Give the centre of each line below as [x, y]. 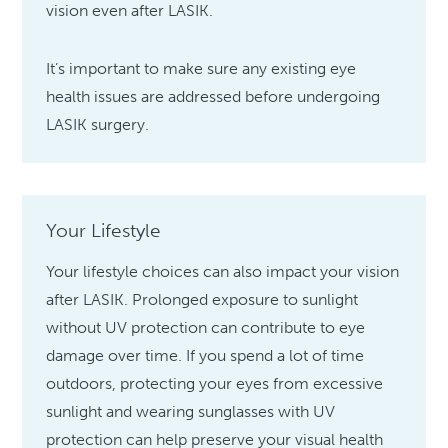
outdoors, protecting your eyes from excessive [215, 384]
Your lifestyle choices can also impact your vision [223, 272]
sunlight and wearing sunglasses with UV [191, 412]
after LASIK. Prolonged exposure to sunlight [202, 300]
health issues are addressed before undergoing [213, 97]
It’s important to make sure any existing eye [201, 69]
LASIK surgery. [98, 125]
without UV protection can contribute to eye [206, 328]
